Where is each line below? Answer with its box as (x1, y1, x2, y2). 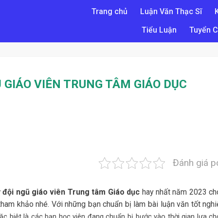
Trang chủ (91, 7, 127, 16)
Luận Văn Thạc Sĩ (140, 7, 202, 16)
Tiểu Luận (142, 25, 177, 35)
